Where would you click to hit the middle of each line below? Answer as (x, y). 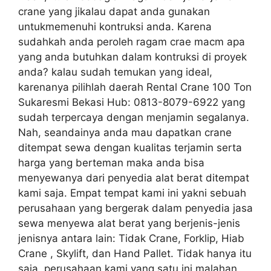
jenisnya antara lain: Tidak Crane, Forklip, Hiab (131, 238)
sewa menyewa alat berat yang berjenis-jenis (129, 223)
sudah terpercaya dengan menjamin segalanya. (134, 117)
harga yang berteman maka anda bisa (111, 162)
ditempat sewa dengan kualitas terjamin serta (130, 147)
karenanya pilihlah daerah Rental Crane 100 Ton (135, 87)
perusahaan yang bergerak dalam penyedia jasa (135, 208)
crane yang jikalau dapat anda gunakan (114, 11)
